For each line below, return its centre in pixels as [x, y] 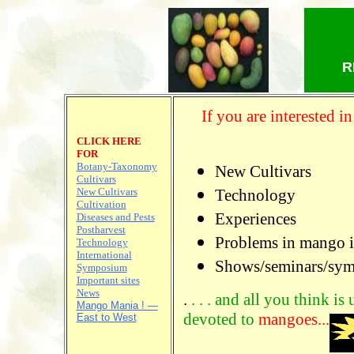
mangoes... [294, 319]
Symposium [102, 267]
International [104, 255]
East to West [106, 317]
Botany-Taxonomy [117, 166]
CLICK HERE [109, 141]
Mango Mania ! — [117, 305]
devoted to [220, 319]
